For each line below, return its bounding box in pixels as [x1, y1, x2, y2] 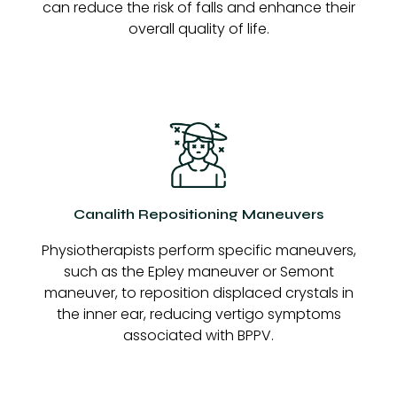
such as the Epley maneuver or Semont [63, 261, 334, 282]
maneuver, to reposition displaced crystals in [43, 282, 354, 303]
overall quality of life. [128, 19, 269, 40]
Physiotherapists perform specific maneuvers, [41, 239, 356, 261]
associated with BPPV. [123, 324, 274, 346]
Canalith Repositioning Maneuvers [74, 205, 323, 222]
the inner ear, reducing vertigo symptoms [56, 303, 341, 324]
